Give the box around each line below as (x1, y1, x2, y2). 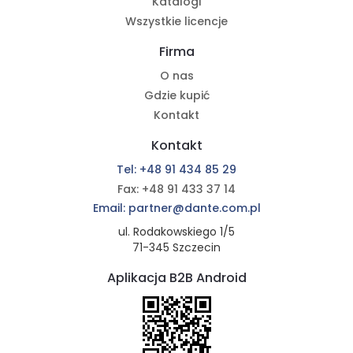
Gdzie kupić (143, 87, 210, 104)
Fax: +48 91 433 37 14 (117, 181, 236, 198)
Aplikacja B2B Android (106, 269, 247, 288)
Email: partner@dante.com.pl (92, 200, 261, 217)
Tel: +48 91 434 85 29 (117, 162, 236, 178)
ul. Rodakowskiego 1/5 (118, 224, 235, 240)
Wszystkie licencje (125, 13, 228, 30)
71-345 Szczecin (132, 240, 221, 256)
